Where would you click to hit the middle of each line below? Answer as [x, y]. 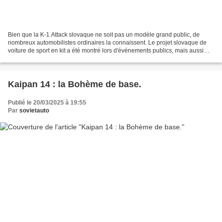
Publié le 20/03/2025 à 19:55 [47, 103]
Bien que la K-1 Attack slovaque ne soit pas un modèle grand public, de [104, 35]
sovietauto [34, 111]
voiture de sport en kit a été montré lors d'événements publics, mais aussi [106, 51]
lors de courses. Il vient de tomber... [55, 59]
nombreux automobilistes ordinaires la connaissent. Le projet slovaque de [107, 43]
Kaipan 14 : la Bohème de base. [75, 84]
